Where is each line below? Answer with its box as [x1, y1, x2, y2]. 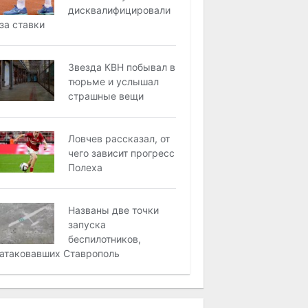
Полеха [68, 162, 103, 173]
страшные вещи [68, 90, 144, 102]
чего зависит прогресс [68, 147, 175, 159]
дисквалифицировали [68, 4, 171, 16]
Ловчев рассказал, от [68, 133, 170, 144]
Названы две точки [68, 204, 159, 216]
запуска [68, 219, 107, 230]
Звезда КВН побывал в [68, 61, 176, 73]
